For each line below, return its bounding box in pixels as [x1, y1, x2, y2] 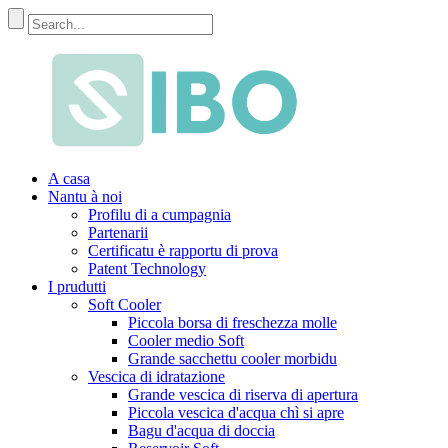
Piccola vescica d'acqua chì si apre [128, 404, 344, 421]
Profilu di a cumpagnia [88, 206, 231, 223]
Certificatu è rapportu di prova [88, 242, 278, 259]
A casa [48, 170, 90, 187]
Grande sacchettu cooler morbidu [128, 350, 337, 367]
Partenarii [88, 224, 148, 241]
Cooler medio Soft [128, 332, 244, 349]
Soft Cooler [88, 296, 161, 313]
